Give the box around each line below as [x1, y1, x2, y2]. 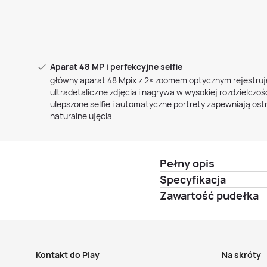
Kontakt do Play [36, 249, 100, 260]
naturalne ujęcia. [50, 110, 114, 122]
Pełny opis [160, 156, 215, 170]
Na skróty [221, 249, 261, 260]
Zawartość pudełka [160, 188, 259, 203]
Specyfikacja [160, 172, 226, 187]
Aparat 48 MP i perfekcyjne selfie [50, 61, 182, 72]
